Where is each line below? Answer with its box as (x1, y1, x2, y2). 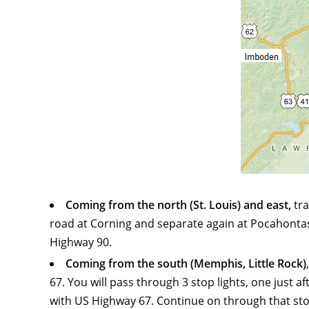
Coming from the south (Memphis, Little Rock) (66, 256, 306, 271)
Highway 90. (50, 235, 112, 250)
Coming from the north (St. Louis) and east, (66, 197, 291, 212)
